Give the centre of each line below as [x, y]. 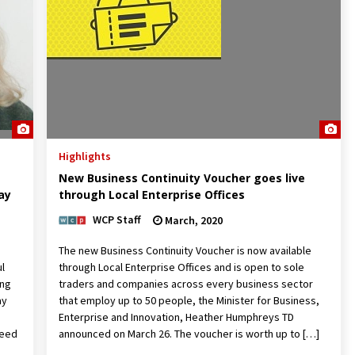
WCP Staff [116, 219]
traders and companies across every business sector [185, 283]
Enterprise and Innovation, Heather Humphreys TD [176, 317]
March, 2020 [192, 220]
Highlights [84, 156]
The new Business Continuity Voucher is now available [185, 250]
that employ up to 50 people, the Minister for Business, [189, 300]
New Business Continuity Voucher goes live [181, 177]
